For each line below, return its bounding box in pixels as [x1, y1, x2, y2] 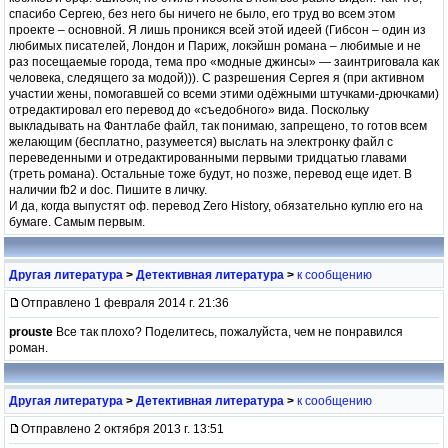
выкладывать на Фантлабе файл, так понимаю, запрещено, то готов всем [9, 118, 427, 133]
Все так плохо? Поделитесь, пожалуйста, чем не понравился [53, 324, 403, 339]
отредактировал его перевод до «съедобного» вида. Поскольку [9, 102, 369, 117]
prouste [9, 324, 53, 339]
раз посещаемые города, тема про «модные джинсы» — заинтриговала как [9, 54, 439, 69]
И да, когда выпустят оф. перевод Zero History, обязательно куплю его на [9, 198, 423, 213]
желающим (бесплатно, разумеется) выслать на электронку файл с [9, 134, 393, 149]
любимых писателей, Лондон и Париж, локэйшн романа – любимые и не [9, 38, 421, 53]
